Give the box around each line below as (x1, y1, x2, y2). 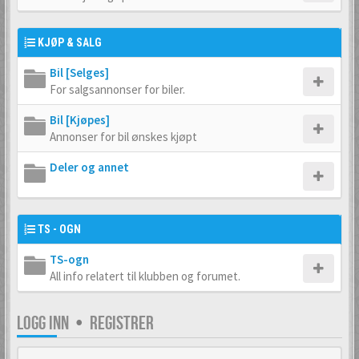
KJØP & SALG (38, 36, 102, 49)
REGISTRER (90, 312, 154, 335)
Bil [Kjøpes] (50, 112, 110, 127)
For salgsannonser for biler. (50, 82, 185, 97)
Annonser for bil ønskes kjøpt (50, 129, 197, 144)
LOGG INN (17, 312, 69, 335)
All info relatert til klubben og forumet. (50, 268, 240, 284)
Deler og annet (50, 159, 129, 175)
